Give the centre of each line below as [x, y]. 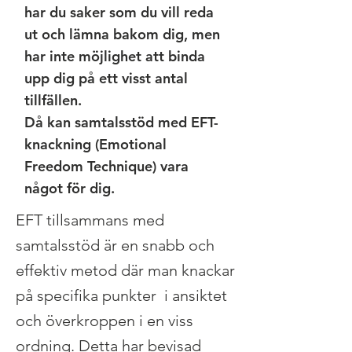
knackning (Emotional [95, 144]
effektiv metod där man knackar [125, 270]
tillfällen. [53, 100]
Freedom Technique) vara [106, 166]
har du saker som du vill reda [119, 12]
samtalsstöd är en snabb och [115, 245]
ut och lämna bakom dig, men [122, 34]
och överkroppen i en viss [104, 321]
